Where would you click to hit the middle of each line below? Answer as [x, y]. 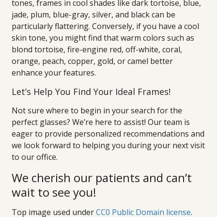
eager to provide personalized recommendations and [108, 134]
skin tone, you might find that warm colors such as [103, 38]
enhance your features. [54, 73]
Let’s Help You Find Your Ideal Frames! [91, 92]
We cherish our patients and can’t [102, 178]
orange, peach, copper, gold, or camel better [92, 61]
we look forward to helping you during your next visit [108, 145]
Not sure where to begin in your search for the [97, 110]
